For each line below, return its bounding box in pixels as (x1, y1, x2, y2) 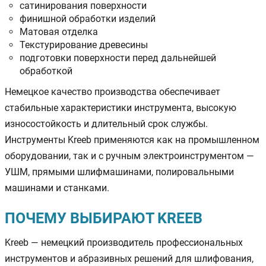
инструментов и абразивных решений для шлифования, (5, 252, 254, 264)
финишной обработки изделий (20, 12, 156, 24)
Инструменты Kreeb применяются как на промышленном (5, 134, 259, 145)
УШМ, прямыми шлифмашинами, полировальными (5, 166, 234, 178)
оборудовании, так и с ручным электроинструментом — (5, 150, 254, 161)
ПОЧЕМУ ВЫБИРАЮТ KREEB (5, 209, 202, 227)
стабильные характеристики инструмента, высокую (5, 102, 236, 113)
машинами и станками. (5, 182, 109, 194)
